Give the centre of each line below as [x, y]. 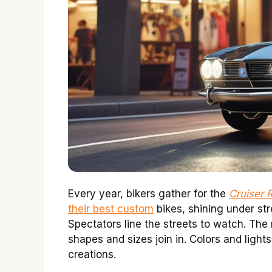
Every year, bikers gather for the [148, 194]
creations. [92, 255]
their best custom [111, 209]
